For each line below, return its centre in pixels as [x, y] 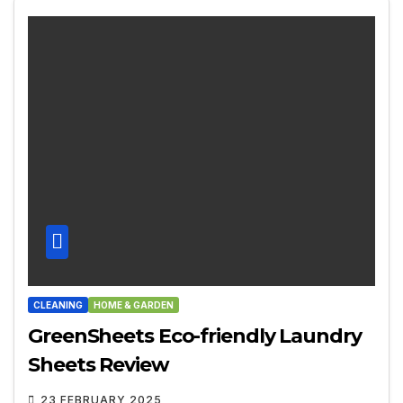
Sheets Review [99, 365]
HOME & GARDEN [134, 305]
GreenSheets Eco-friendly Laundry [195, 336]
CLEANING [58, 305]
